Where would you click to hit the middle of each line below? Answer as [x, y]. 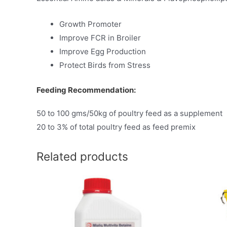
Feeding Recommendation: [86, 90]
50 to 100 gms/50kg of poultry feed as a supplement [129, 113]
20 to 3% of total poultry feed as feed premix [116, 127]
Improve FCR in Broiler [100, 38]
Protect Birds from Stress [105, 65]
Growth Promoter [90, 24]
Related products [82, 156]
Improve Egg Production [103, 51]
